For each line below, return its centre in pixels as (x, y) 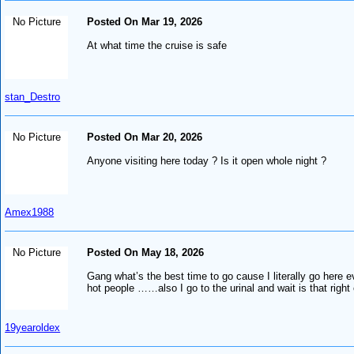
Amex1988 (30, 212)
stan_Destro (33, 96)
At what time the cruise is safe (157, 45)
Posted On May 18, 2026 (146, 252)
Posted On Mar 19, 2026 (145, 21)
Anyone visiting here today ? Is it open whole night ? (207, 160)
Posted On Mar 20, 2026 (145, 137)
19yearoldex (33, 327)
